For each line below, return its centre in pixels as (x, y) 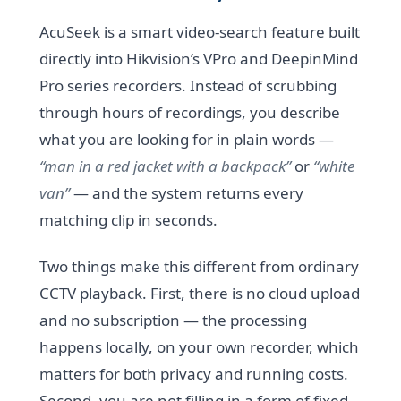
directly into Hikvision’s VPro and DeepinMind (199, 59)
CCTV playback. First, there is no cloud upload (200, 294)
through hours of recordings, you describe (190, 113)
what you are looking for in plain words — (187, 140)
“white (334, 166)
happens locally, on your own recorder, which (200, 347)
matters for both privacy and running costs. (194, 374)
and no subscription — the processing (174, 320)
